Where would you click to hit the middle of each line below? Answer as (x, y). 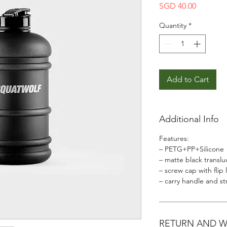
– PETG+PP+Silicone (192, 149)
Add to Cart (188, 80)
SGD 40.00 (178, 6)
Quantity (173, 26)
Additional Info (189, 119)
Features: (174, 139)
